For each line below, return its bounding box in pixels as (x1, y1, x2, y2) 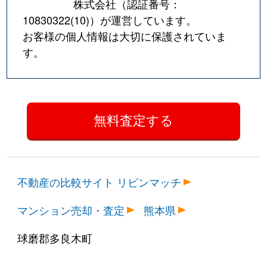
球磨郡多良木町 (17, 230, 93, 246)
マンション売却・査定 (17, 202, 125, 218)
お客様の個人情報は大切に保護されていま (23, 27, 227, 44)
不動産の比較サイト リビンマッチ (17, 174, 182, 190)
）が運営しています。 (89, 11, 197, 27)
